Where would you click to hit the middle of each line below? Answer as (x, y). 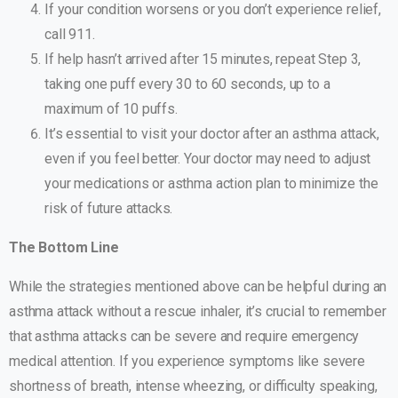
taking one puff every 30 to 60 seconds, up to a (187, 84)
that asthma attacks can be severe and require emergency (184, 337)
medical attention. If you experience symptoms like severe (187, 362)
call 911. (70, 35)
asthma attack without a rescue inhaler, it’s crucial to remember (198, 312)
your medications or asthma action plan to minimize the (211, 184)
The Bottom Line (64, 248)
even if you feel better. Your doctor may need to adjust (208, 159)
